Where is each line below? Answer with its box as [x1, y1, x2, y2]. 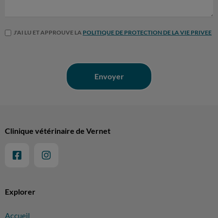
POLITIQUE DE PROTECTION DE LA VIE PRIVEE [83, 29, 212, 36]
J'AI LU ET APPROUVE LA [14, 29, 83, 36]
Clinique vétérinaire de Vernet [5, 127, 110, 135]
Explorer [5, 187, 36, 196]
